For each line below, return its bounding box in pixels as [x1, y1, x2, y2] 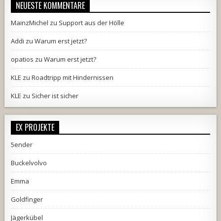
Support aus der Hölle [59, 18, 125, 28]
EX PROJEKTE [16, 121, 55, 134]
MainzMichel [11, 18, 49, 28]
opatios [11, 55, 34, 64]
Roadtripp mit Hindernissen [32, 73, 114, 82]
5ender [11, 140, 33, 149]
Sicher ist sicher [32, 91, 79, 101]
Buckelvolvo [11, 158, 47, 168]
